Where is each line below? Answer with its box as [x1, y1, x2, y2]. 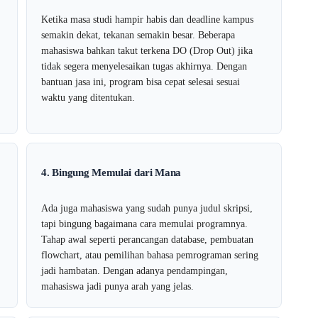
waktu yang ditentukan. [41, 92, 136, 103]
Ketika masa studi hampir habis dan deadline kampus [41, 13, 254, 25]
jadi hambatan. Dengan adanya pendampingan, [41, 265, 229, 276]
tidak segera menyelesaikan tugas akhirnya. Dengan [41, 60, 248, 72]
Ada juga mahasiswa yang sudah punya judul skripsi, [41, 202, 253, 214]
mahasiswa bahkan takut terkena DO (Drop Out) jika [41, 45, 253, 56]
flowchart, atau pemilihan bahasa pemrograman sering [41, 249, 259, 261]
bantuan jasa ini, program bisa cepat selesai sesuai [41, 76, 241, 87]
